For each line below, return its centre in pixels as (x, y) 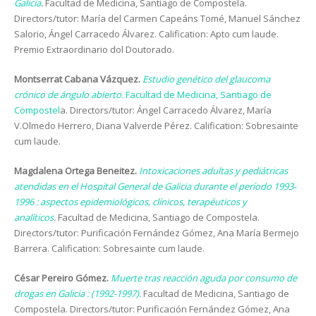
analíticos (34, 217)
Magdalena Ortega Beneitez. (77, 171)
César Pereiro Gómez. (62, 278)
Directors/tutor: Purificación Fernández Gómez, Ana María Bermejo (157, 233)
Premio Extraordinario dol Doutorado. (94, 49)
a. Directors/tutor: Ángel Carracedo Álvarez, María (166, 110)
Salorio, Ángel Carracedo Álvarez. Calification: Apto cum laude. (146, 34)
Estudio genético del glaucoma (206, 79)
